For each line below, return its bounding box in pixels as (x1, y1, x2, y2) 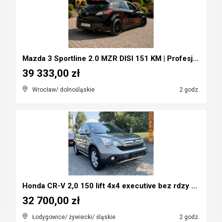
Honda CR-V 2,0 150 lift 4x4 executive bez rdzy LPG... (191, 181, 197, 190)
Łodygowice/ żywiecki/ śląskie (32, 214, 115, 221)
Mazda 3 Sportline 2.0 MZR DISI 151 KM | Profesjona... (193, 54, 199, 63)
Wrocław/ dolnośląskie (32, 86, 95, 93)
